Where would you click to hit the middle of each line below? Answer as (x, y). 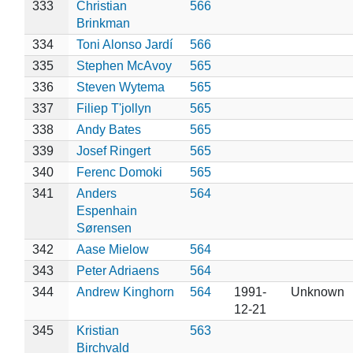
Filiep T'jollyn (113, 108)
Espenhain (106, 210)
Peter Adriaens (117, 270)
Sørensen (104, 228)
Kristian (97, 330)
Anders (96, 193)
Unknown (317, 292)
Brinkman (103, 23)
